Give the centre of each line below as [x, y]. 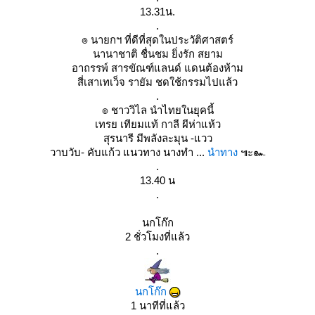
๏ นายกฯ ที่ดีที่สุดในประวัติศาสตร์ [157, 40]
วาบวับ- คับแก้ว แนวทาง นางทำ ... [129, 152]
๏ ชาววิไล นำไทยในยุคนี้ [157, 110]
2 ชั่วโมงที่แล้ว [157, 237]
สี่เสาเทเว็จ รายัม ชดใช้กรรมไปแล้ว [157, 82]
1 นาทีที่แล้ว [157, 306]
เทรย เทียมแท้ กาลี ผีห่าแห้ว [157, 124]
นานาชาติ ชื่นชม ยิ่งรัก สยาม [157, 54]
